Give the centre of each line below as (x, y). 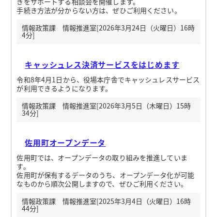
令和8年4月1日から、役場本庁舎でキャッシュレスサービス (108, 79)
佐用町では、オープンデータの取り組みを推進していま (102, 157)
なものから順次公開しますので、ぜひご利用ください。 (102, 183)
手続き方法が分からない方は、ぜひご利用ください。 (99, 10)
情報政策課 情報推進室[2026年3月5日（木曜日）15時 (106, 106)
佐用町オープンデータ (65, 142)
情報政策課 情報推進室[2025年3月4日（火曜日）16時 (106, 201)
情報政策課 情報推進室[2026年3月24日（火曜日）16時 (108, 28)
